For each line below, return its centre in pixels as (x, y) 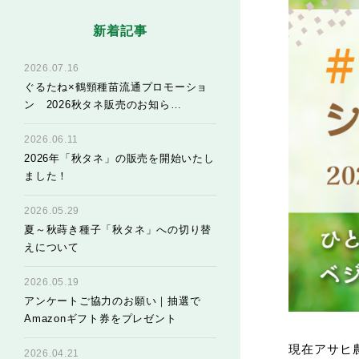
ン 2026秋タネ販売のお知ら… (103, 105)
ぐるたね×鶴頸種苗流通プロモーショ (116, 87)
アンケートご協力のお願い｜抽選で (113, 301)
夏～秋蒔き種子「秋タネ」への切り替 (118, 230)
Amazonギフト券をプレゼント (101, 319)
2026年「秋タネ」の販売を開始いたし (119, 158)
